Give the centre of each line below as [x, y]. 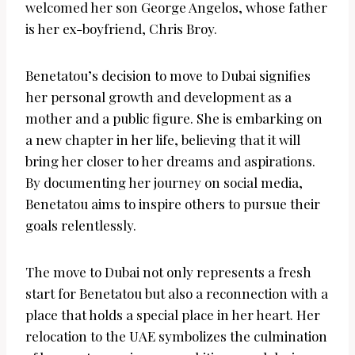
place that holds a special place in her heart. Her [173, 315]
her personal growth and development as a [158, 97]
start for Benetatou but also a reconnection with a [177, 294]
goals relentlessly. [81, 225]
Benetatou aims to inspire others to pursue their [173, 204]
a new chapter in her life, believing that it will [163, 140]
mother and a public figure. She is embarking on [174, 118]
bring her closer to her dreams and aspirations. [170, 161]
